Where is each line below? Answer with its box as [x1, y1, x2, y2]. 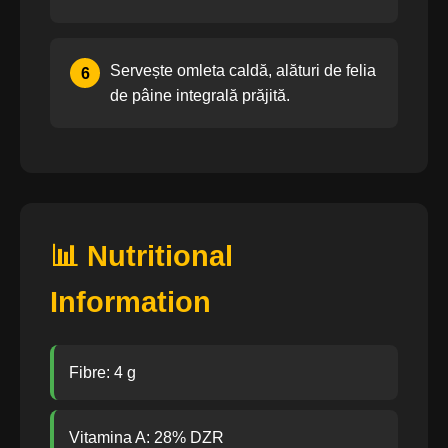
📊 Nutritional [50, 240, 233, 272]
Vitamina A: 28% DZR [69, 429, 224, 446]
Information [50, 286, 211, 318]
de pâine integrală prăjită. [110, 87, 290, 104]
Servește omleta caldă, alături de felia [110, 62, 376, 79]
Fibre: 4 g [69, 364, 136, 381]
